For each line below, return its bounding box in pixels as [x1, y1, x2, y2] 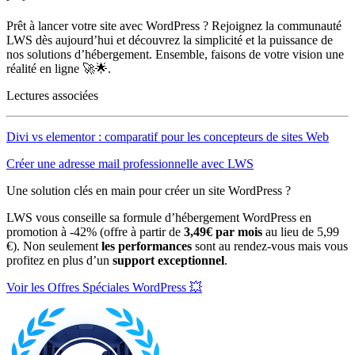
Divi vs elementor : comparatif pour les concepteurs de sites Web [6, 130, 329, 144]
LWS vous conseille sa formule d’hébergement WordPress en [6, 211, 311, 225]
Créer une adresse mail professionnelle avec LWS [6, 157, 254, 171]
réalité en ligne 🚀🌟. [6, 62, 111, 76]
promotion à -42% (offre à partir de [6, 225, 184, 239]
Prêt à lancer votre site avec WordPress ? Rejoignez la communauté [6, 19, 342, 33]
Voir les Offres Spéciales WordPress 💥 [6, 281, 202, 295]
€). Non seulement [6, 239, 101, 254]
